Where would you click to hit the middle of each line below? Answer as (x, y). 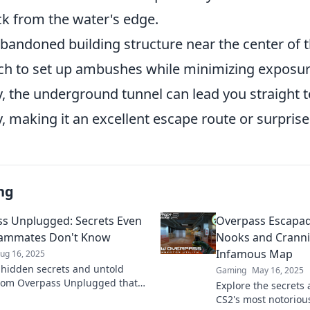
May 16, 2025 (278, 270)
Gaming (231, 270)
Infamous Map (254, 254)
